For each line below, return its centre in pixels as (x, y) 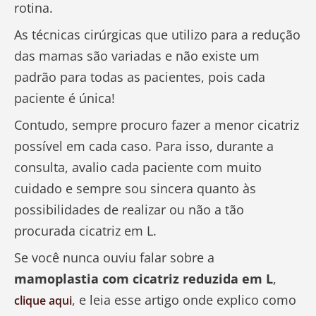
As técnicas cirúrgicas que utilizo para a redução (157, 35)
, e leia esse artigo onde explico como (184, 300)
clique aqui (43, 301)
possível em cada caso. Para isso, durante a (144, 146)
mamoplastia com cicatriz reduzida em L (144, 279)
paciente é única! (65, 98)
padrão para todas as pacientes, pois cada (140, 77)
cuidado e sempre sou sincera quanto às (135, 189)
